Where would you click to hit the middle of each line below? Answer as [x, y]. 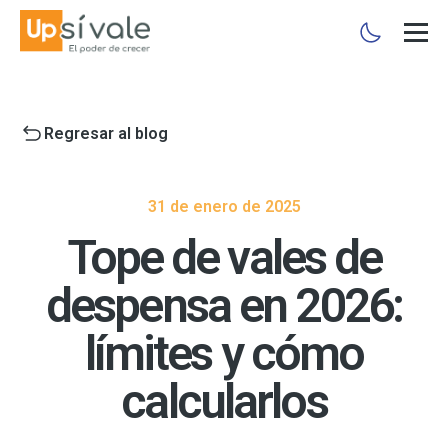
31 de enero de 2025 [224, 206]
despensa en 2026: [224, 305]
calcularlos [224, 401]
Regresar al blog [106, 133]
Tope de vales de [224, 257]
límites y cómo [224, 353]
